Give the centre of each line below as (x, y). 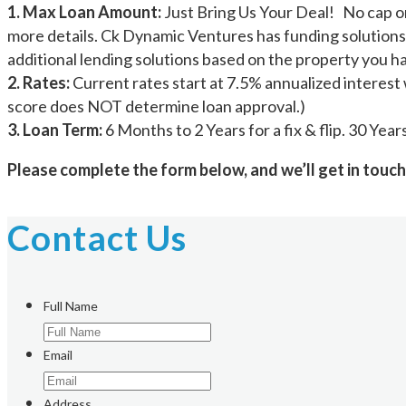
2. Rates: (39, 83)
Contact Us (97, 237)
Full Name (71, 306)
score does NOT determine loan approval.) (156, 106)
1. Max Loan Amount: (84, 12)
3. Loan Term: (55, 130)
